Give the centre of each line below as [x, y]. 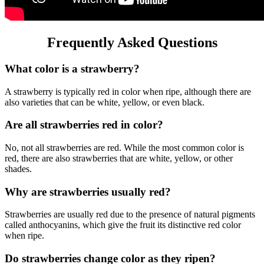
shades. [18, 169]
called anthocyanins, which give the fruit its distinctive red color [123, 225]
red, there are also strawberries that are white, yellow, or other [119, 158]
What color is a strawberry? [72, 68]
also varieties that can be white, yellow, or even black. [105, 102]
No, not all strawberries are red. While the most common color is [124, 147]
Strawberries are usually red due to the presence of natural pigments [130, 214]
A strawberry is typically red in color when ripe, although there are [128, 91]
